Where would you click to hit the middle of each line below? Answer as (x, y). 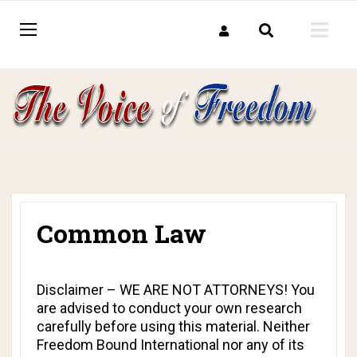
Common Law (122, 233)
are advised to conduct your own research (169, 308)
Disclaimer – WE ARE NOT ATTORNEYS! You (176, 290)
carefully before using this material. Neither (173, 326)
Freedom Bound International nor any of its (171, 345)
